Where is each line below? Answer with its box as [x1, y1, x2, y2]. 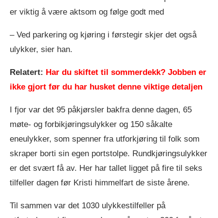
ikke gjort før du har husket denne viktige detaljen [10, 82, 202, 91]
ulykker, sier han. [10, 44, 73, 54]
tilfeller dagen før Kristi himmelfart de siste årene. [10, 178, 190, 187]
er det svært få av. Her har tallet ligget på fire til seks [10, 163, 202, 173]
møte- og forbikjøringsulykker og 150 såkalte [10, 119, 172, 129]
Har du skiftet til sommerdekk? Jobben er [46, 67, 206, 77]
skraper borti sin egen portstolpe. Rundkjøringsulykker [10, 148, 207, 158]
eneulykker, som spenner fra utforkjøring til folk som [10, 134, 200, 144]
